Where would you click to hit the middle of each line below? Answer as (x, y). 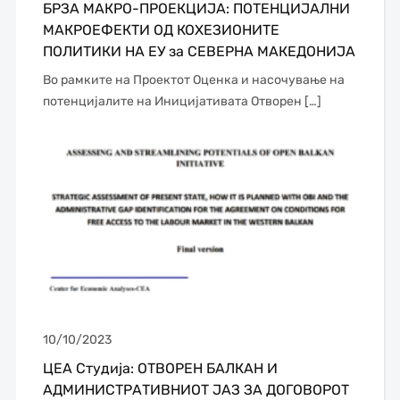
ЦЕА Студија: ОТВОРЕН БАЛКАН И (160, 369)
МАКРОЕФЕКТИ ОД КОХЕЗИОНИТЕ (161, 29)
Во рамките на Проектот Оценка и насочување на (193, 79)
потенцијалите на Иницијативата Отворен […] (182, 101)
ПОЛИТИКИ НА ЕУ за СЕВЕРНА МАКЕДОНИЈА (199, 51)
